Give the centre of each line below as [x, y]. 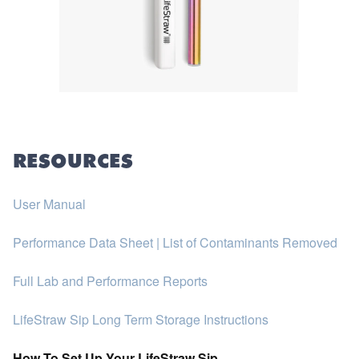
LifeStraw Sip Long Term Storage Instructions [141, 320]
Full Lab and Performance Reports [110, 281]
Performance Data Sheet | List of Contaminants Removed [175, 243]
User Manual [49, 204]
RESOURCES [73, 163]
